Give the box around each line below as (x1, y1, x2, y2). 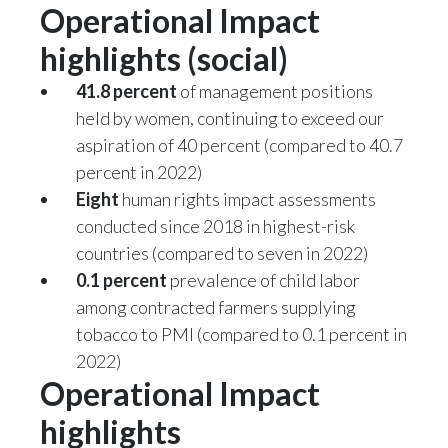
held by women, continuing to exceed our (76, 106, 384, 129)
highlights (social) (40, 38, 291, 78)
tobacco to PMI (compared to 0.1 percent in (76, 322, 407, 345)
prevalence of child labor (167, 268, 360, 291)
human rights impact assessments (119, 187, 376, 210)
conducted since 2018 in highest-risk (76, 214, 355, 237)
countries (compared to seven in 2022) (76, 241, 368, 264)
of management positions (177, 79, 373, 102)
